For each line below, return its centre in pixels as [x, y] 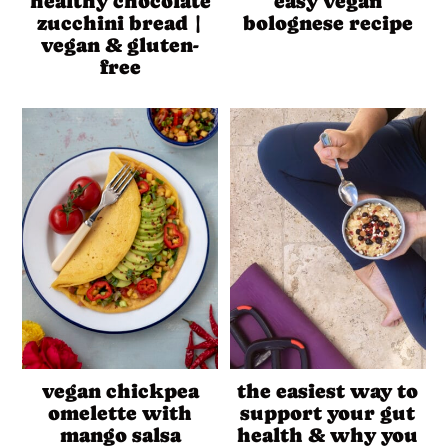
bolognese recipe [327, 24]
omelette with [120, 414]
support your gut [328, 414]
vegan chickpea [120, 392]
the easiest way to [328, 392]
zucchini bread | [120, 24]
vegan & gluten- [120, 46]
